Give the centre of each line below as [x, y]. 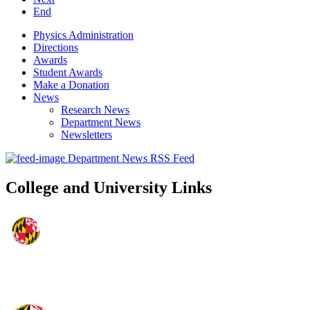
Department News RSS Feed [131, 158]
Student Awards [68, 73]
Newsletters [86, 135]
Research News [95, 110]
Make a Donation [71, 85]
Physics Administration [83, 35]
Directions [56, 48]
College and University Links [109, 188]
